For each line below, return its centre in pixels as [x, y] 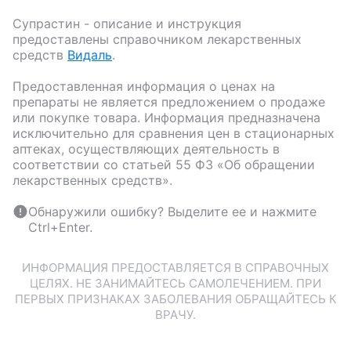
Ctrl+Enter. [60, 228]
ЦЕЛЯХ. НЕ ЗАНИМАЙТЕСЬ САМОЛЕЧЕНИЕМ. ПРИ [175, 284]
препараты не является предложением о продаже [169, 102]
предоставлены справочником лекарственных [157, 40]
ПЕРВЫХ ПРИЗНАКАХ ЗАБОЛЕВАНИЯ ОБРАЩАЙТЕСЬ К [175, 299]
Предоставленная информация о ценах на [144, 87]
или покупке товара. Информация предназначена [166, 118]
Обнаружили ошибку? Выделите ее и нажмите [172, 212]
